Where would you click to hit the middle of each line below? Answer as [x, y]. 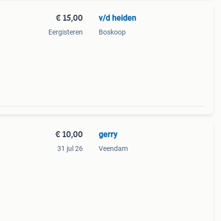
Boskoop [112, 32]
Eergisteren [65, 32]
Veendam [113, 148]
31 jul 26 [70, 148]
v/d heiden [117, 18]
